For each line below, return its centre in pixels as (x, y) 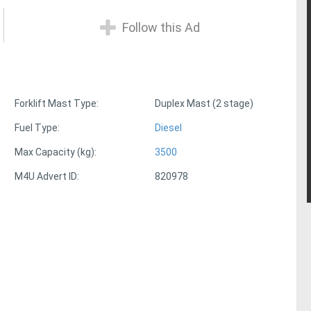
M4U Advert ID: (47, 177)
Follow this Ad (159, 27)
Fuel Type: (37, 128)
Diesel (169, 128)
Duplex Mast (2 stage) (204, 104)
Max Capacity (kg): (56, 152)
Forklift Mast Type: (57, 104)
